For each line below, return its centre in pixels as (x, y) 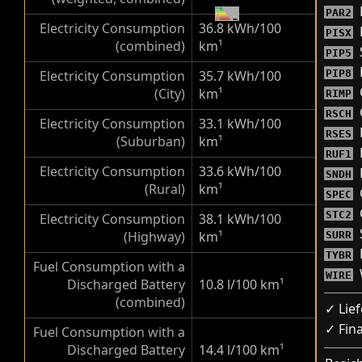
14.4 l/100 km (239, 350)
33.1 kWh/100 (240, 124)
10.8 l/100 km (239, 284)
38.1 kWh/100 (240, 219)
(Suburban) (151, 141)
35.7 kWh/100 (240, 76)
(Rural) (165, 189)
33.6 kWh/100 (240, 171)
